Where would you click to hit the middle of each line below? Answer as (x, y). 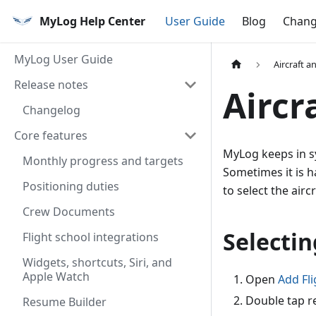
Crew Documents (69, 212)
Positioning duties (71, 186)
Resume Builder (65, 302)
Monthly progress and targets (103, 161)
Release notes (51, 85)
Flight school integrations (91, 237)
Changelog (51, 110)
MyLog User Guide (63, 59)
